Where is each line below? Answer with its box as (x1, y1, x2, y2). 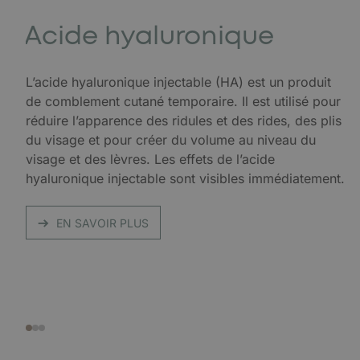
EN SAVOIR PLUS (56, 216, 149, 230)
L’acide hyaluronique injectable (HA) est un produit (26, 74, 331, 90)
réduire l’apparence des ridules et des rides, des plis (26, 112, 342, 129)
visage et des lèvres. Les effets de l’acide (26, 151, 275, 167)
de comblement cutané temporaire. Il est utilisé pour (26, 93, 341, 109)
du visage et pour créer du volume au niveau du (26, 132, 316, 148)
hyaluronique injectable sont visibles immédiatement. (26, 170, 345, 186)
